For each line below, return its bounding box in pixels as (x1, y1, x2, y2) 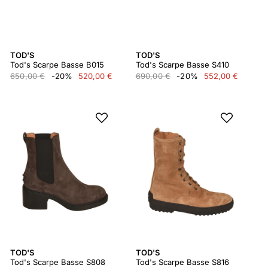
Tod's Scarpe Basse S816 (135, 257, 229, 267)
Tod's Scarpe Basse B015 (10, 60, 104, 69)
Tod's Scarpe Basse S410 (135, 60, 229, 69)
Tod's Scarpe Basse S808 (10, 257, 105, 267)
